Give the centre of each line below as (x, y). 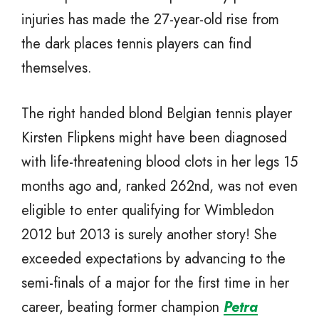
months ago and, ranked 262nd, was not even (159, 187)
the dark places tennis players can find (136, 44)
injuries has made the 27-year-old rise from (150, 20)
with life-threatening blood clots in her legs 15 (159, 162)
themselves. (57, 68)
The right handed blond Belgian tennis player (157, 114)
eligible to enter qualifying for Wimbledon (148, 211)
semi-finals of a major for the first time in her (155, 283)
